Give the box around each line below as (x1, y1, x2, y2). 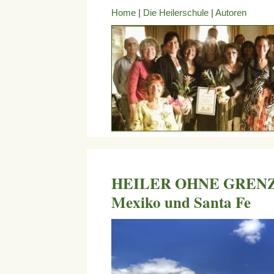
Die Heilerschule (143, 7, 209, 18)
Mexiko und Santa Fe (111, 190, 251, 213)
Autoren (215, 7, 246, 18)
